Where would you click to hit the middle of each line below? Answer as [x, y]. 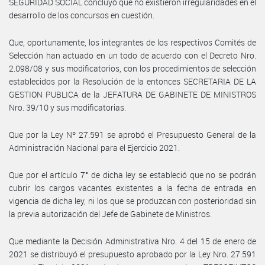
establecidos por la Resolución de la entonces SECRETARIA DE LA [132, 81]
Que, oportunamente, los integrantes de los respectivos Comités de [132, 42]
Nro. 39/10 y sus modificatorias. [67, 107]
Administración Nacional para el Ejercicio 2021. [94, 147]
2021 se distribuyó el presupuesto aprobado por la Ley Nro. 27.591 [132, 254]
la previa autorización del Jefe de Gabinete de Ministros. [110, 214]
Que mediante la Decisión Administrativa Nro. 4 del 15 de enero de [132, 241]
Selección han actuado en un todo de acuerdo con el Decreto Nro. [132, 55]
